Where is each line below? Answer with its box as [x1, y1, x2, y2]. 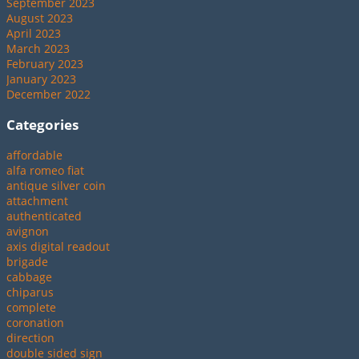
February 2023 [6, 55, 83, 71]
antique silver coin [6, 177, 106, 193]
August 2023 [6, 10, 73, 26]
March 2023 [6, 40, 70, 56]
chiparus [6, 284, 54, 300]
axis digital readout [6, 238, 110, 254]
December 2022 [6, 86, 91, 102]
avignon [6, 223, 49, 239]
